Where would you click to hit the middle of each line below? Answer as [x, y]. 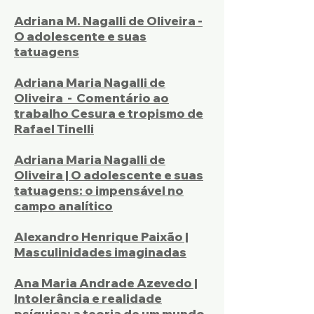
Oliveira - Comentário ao [91, 98]
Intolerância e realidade [88, 298]
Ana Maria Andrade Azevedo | [106, 283]
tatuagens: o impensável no [99, 190]
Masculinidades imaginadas [100, 252]
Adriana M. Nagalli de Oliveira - [108, 21]
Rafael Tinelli [54, 129]
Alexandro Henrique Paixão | [101, 237]
